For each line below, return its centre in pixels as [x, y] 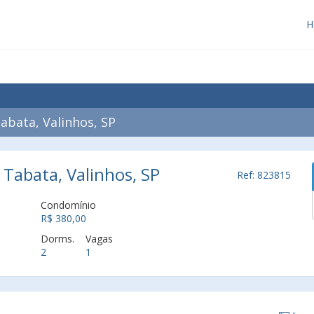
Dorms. [57, 239]
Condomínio [68, 205]
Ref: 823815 [264, 175]
